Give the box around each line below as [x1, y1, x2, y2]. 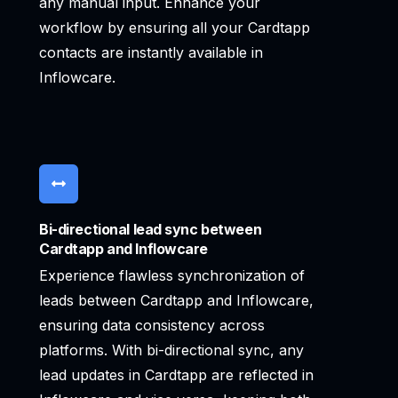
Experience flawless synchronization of [39, 267, 305, 285]
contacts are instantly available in [39, 44, 263, 62]
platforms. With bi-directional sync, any [39, 341, 304, 360]
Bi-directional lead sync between [39, 220, 262, 239]
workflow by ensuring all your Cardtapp [39, 19, 310, 37]
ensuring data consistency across [39, 316, 265, 335]
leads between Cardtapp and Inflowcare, [39, 291, 314, 310]
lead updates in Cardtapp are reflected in [39, 366, 314, 385]
